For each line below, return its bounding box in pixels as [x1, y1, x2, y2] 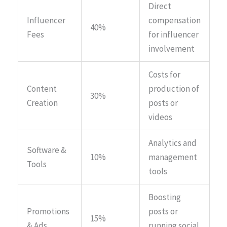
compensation [148, 14, 201, 26]
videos [148, 111, 172, 123]
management [148, 151, 197, 163]
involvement [148, 43, 195, 54]
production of [148, 83, 199, 94]
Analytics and [148, 137, 197, 148]
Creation [27, 97, 58, 108]
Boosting [148, 191, 181, 203]
